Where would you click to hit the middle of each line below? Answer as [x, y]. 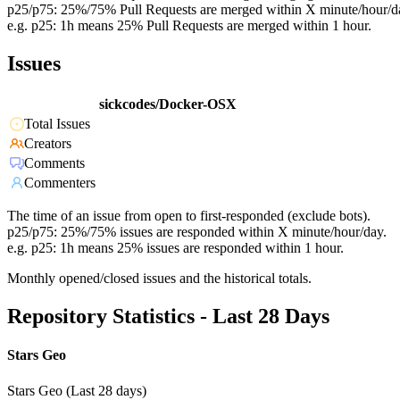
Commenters [60, 183]
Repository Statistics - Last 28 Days [168, 317]
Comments [54, 163]
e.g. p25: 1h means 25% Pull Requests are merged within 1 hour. [189, 26]
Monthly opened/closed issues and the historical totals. [159, 279]
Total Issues [57, 124]
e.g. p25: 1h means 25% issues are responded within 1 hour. [175, 248]
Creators [48, 144]
